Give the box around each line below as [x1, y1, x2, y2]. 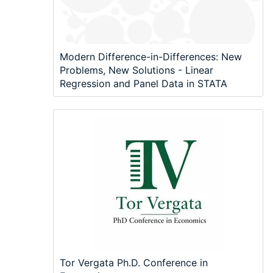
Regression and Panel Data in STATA [60, 77, 227, 90]
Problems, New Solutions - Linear [60, 63, 213, 76]
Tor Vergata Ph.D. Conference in [60, 256, 208, 269]
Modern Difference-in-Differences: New [60, 50, 242, 63]
